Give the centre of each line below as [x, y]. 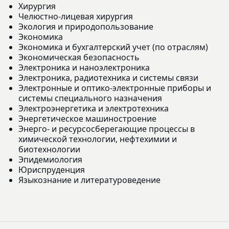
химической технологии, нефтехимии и [98, 139]
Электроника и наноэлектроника [84, 67]
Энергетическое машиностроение [87, 118]
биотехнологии [49, 149]
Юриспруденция [52, 169]
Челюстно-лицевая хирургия [76, 16]
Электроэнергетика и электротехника [94, 108]
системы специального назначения [90, 98]
